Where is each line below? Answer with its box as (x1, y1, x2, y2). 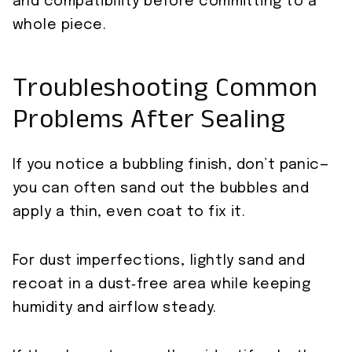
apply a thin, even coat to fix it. (13, 205, 246, 220)
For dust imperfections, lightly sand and (13, 254, 306, 269)
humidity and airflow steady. (13, 301, 217, 316)
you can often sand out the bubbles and (13, 181, 310, 196)
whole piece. (13, 18, 107, 33)
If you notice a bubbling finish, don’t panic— (13, 158, 329, 173)
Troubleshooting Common (13, 70, 318, 115)
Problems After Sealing (13, 101, 286, 147)
